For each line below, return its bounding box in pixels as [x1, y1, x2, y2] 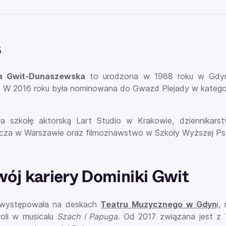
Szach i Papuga [57, 211, 118, 221]
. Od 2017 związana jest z [118, 211, 225, 221]
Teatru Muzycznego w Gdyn [100, 199, 217, 209]
